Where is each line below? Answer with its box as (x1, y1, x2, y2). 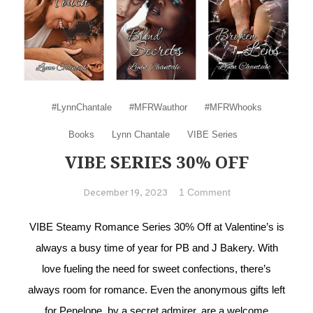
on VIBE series (232, 182, 298, 194)
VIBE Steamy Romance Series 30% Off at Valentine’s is (29, 220, 284, 233)
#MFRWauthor (129, 101, 187, 112)
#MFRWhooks (204, 101, 262, 112)
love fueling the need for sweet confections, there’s (42, 262, 271, 275)
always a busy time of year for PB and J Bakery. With (35, 241, 278, 254)
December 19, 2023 (82, 187, 168, 199)
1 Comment (178, 186, 231, 198)
